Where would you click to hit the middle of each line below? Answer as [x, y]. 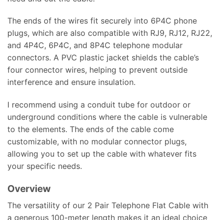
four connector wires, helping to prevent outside [97, 70]
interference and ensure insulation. [71, 82]
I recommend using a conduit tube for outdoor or [99, 105]
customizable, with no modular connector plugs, [97, 142]
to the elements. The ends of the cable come [91, 129]
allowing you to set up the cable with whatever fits [102, 154]
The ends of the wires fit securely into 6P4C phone [102, 21]
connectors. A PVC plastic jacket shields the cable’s [103, 58]
